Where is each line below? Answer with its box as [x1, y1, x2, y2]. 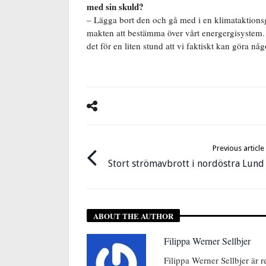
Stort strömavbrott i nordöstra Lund [108, 157, 265, 169]
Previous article [213, 143, 265, 153]
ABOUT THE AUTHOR [93, 210, 173, 221]
